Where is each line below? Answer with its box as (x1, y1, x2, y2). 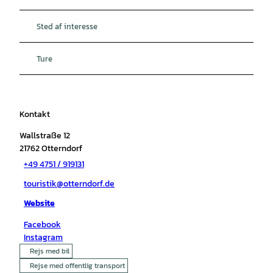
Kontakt (19, 107, 50, 121)
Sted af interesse (37, 19, 97, 32)
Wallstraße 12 (19, 129, 70, 142)
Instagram (24, 230, 63, 244)
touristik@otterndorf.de (24, 177, 115, 191)
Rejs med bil (30, 245, 69, 257)
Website (24, 197, 55, 210)
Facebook (24, 218, 61, 231)
